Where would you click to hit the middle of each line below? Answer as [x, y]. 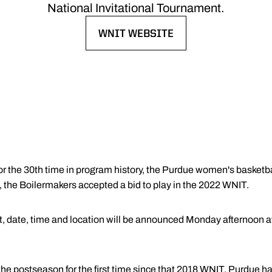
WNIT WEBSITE [136, 34]
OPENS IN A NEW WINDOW [163, 41]
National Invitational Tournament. [136, 8]
